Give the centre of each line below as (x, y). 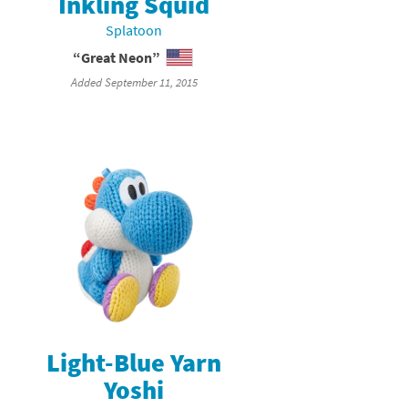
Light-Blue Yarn (134, 362)
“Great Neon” (116, 58)
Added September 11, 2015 (134, 82)
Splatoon (134, 31)
